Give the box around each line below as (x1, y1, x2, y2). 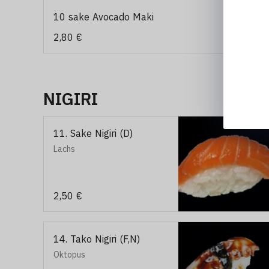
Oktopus (53, 249, 85, 260)
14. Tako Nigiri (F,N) (53, 233, 140, 245)
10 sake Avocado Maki (53, 11, 154, 23)
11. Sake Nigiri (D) (53, 127, 133, 139)
